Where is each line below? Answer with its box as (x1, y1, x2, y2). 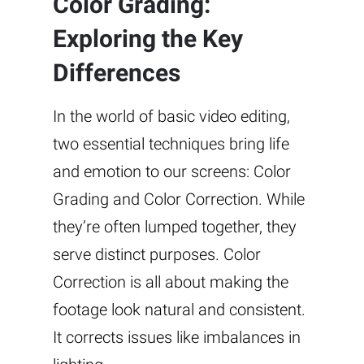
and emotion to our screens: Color (53, 161, 291, 181)
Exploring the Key (53, 24, 243, 53)
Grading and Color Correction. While (53, 188, 305, 209)
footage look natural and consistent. (53, 299, 305, 319)
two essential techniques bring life (53, 133, 289, 154)
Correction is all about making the (53, 271, 288, 292)
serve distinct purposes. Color (53, 244, 261, 264)
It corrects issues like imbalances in (53, 327, 301, 347)
